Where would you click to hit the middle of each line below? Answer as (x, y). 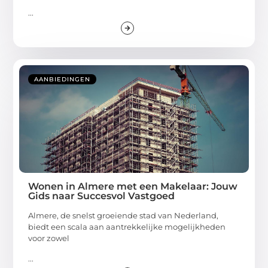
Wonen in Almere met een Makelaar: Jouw (133, 187)
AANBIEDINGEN (63, 80)
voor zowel (49, 238)
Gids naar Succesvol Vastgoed (102, 196)
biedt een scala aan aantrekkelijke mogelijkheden (127, 227)
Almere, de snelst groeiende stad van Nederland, (124, 216)
